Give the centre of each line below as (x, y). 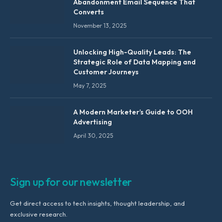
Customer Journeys (106, 72)
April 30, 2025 (93, 136)
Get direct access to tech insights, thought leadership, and (97, 203)
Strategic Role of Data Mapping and (135, 62)
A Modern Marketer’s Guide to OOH (133, 112)
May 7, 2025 (90, 86)
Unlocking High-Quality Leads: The (132, 52)
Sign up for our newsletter (71, 182)
